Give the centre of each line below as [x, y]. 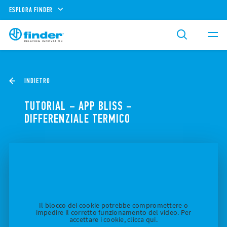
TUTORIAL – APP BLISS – [79, 106]
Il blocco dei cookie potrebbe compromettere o [113, 205]
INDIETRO [37, 81]
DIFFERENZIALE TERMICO [78, 119]
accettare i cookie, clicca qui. [113, 220]
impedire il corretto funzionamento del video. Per [113, 213]
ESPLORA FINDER [31, 10]
